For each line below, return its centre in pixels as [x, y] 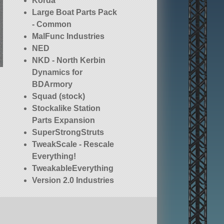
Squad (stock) [59, 96]
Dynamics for [57, 72]
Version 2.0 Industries [73, 180]
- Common [52, 24]
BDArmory [52, 84]
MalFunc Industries [68, 36]
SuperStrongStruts [68, 132]
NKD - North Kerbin [69, 60]
